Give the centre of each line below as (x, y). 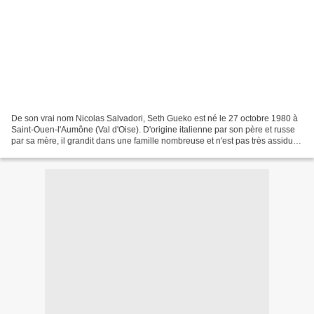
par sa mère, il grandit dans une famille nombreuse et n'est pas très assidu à (156, 141)
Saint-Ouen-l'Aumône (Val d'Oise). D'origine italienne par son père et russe (153, 129)
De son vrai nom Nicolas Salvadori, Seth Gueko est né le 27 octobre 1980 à (155, 118)
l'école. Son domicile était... (63, 152)
